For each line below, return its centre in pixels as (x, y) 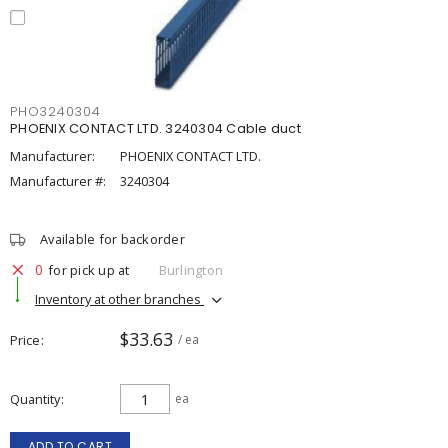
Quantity (35, 399)
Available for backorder (112, 239)
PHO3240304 (55, 111)
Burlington (190, 269)
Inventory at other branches (119, 298)
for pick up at (89, 269)
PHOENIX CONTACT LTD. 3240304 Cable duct (155, 128)
